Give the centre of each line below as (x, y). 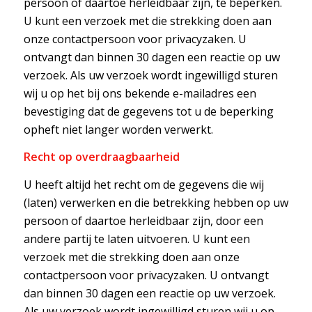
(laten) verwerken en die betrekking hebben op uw (156, 202)
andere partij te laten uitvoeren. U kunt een (136, 239)
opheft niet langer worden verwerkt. (118, 129)
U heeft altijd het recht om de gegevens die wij (143, 184)
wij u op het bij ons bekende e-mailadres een (140, 93)
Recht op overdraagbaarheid (101, 157)
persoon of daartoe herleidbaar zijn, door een (143, 220)
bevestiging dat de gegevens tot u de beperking (148, 111)
